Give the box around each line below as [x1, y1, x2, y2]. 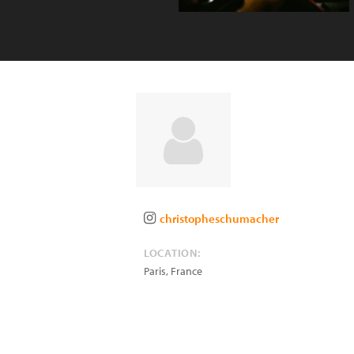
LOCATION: [144, 246, 201, 260]
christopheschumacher [160, 211, 279, 226]
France [171, 264, 202, 278]
